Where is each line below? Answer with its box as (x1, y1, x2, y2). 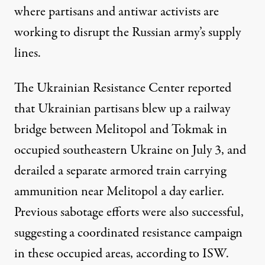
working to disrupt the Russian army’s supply (14, 22, 241, 42)
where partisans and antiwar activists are (14, 2, 219, 21)
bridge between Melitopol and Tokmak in (14, 119, 227, 139)
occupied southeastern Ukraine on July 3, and (14, 140, 246, 160)
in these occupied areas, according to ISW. (14, 244, 229, 263)
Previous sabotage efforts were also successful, (14, 202, 244, 222)
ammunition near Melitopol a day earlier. (14, 182, 224, 201)
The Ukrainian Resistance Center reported (14, 78, 231, 98)
